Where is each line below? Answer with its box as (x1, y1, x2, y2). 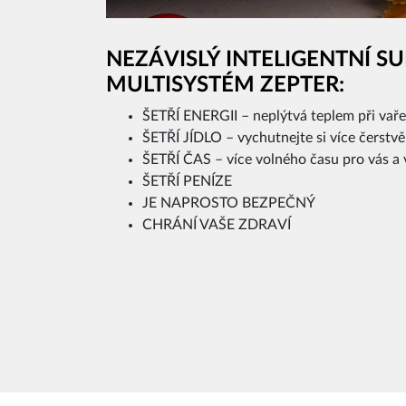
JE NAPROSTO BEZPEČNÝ (142, 195, 315, 210)
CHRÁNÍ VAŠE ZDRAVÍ (142, 217, 291, 232)
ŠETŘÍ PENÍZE (142, 173, 232, 188)
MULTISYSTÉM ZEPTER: (106, 73, 344, 96)
